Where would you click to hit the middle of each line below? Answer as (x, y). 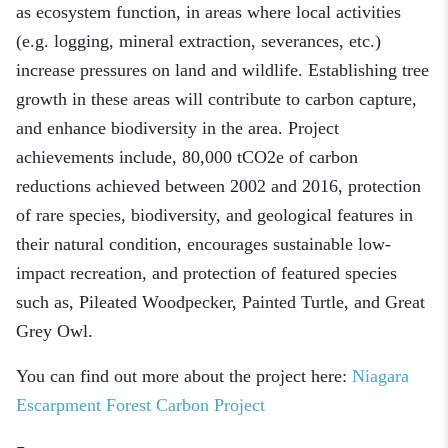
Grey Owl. (54, 331)
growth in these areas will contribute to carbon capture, (216, 99)
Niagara (380, 376)
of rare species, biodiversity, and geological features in (214, 215)
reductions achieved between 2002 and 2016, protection (218, 186)
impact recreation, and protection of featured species (206, 273)
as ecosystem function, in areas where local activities (208, 12)
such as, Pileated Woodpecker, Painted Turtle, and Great (220, 302)
